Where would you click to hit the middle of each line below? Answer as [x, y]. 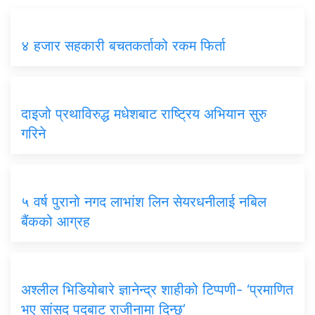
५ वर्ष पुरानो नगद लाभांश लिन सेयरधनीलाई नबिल [144, 201]
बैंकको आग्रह [56, 221]
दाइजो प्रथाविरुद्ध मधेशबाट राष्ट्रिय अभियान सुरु [144, 114]
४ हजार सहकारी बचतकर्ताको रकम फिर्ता [123, 45]
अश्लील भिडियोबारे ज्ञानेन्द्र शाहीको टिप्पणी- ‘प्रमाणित [157, 289]
